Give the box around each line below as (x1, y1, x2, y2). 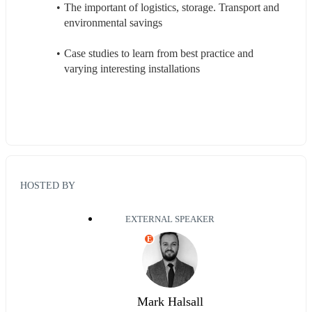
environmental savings (64, 16, 168, 29)
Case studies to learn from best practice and (63, 47, 253, 59)
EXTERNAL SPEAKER (125, 214, 214, 225)
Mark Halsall (136, 295, 203, 309)
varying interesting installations (64, 62, 200, 75)
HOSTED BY (20, 180, 75, 192)
